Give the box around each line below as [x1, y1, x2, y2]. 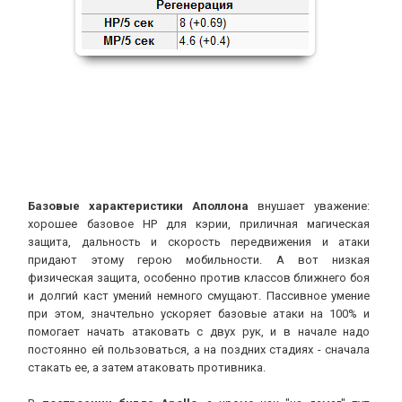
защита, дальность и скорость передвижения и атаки [28, 234, 371, 249]
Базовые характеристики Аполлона [28, 198, 249, 213]
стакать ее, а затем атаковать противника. [28, 360, 267, 374]
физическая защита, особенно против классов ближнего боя [28, 270, 371, 284]
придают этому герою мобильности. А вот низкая [28, 252, 371, 267]
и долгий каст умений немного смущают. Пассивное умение [28, 288, 371, 302]
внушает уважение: [249, 198, 371, 213]
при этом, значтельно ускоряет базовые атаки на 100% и [28, 306, 371, 320]
